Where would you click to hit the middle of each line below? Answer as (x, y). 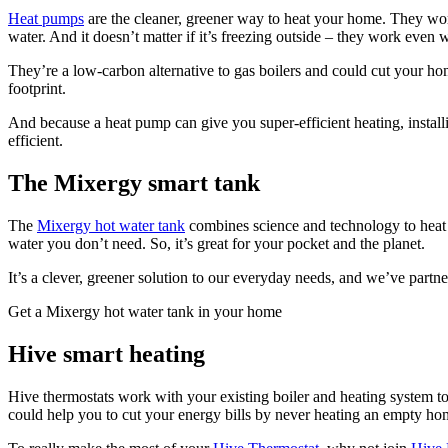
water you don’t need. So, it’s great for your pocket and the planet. (216, 244)
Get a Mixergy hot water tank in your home (145, 312)
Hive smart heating (106, 354)
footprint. (41, 89)
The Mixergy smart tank (134, 183)
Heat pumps (46, 19)
